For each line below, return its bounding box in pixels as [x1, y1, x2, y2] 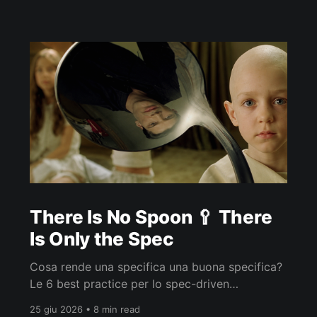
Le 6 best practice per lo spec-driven [29, 277, 229, 292]
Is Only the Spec [29, 228, 174, 250]
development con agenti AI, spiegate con [29, 294, 250, 309]
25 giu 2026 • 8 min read [29, 304, 140, 316]
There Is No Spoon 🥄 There [29, 206, 272, 229]
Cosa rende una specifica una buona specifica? [29, 260, 282, 275]
